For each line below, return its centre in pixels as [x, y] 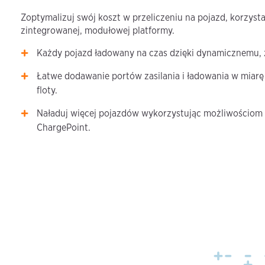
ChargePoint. [64, 128]
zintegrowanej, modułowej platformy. [98, 31]
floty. [47, 91]
